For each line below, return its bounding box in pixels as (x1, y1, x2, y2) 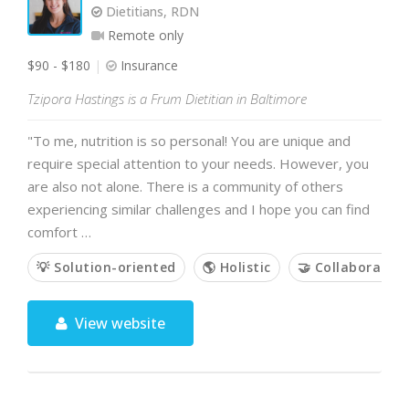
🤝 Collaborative (297, 258, 406, 276)
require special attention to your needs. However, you (27, 154, 369, 173)
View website (71, 313, 166, 333)
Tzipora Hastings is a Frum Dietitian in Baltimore (27, 89, 307, 108)
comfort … (27, 223, 91, 241)
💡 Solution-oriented (37, 258, 176, 276)
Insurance (117, 57, 178, 74)
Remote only (104, 26, 184, 44)
